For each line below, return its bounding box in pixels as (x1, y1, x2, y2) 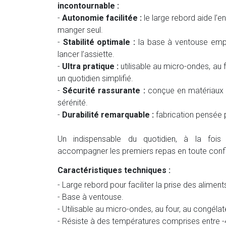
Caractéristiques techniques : (58, 165, 171, 175)
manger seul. (58, 25, 103, 35)
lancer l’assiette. (58, 49, 115, 59)
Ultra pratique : (62, 61, 119, 71)
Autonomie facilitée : (62, 13, 142, 23)
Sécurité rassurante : (63, 85, 145, 95)
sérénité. (58, 97, 88, 107)
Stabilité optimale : (63, 37, 136, 47)
